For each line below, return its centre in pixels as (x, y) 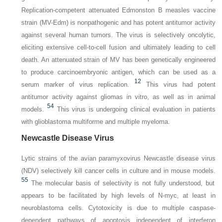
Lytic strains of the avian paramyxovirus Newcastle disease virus (118, 158)
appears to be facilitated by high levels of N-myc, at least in (118, 195)
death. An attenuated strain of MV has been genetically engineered (118, 59)
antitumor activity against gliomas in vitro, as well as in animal (118, 97)
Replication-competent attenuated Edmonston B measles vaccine (118, 10)
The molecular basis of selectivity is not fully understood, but (123, 183)
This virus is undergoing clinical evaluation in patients (136, 109)
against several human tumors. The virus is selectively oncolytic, (118, 35)
